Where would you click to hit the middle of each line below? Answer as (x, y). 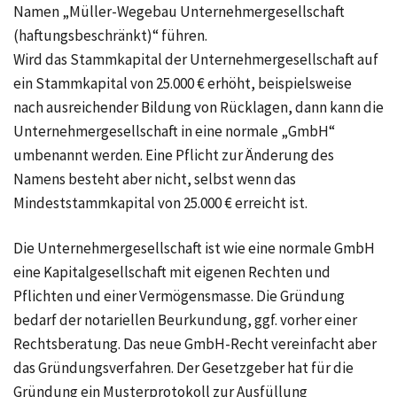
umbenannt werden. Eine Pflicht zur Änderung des (174, 156)
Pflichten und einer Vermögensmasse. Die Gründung (179, 296)
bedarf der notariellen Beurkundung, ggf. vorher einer (185, 320)
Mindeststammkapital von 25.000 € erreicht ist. (160, 203)
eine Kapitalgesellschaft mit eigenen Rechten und (172, 272)
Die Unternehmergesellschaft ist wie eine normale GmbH (194, 249)
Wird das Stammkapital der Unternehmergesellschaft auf (196, 60)
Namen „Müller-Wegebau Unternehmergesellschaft (179, 12)
